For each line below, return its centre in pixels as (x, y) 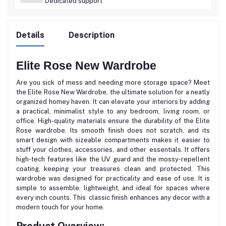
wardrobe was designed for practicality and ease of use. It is (113, 179)
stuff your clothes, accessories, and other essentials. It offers (113, 150)
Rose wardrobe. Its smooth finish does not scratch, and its (113, 131)
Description (92, 35)
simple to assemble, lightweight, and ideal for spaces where (113, 188)
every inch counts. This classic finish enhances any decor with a (113, 198)
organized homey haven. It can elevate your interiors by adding (113, 102)
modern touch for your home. (60, 207)
